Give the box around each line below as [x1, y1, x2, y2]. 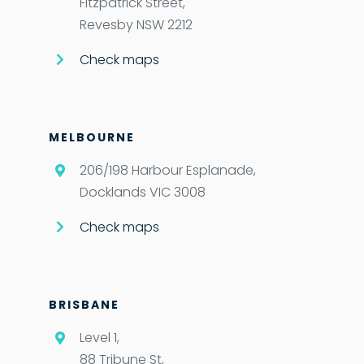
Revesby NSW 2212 [80, 15, 193, 34]
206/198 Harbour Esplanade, [80, 161, 257, 180]
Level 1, [80, 328, 120, 348]
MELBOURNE [49, 129, 135, 146]
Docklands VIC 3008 [80, 183, 206, 202]
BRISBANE [49, 297, 119, 314]
